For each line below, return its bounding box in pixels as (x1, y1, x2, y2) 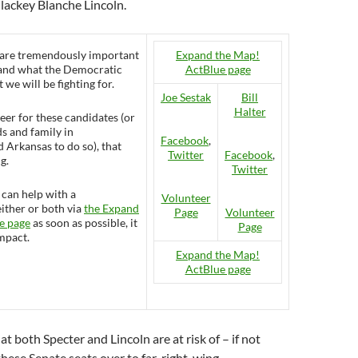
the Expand (84, 201, 139, 215)
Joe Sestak (161, 90, 211, 104)
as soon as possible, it (30, 216, 137, 229)
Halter (233, 105, 266, 118)
